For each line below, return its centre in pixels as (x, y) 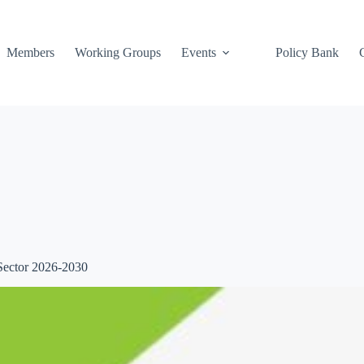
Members (30, 52)
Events (198, 52)
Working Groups (117, 52)
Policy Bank (307, 52)
